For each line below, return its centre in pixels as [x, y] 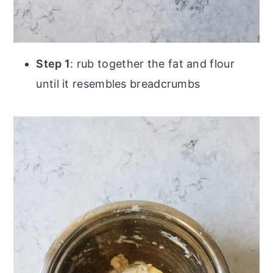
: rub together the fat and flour [152, 63]
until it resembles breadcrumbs [118, 83]
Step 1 [53, 63]
